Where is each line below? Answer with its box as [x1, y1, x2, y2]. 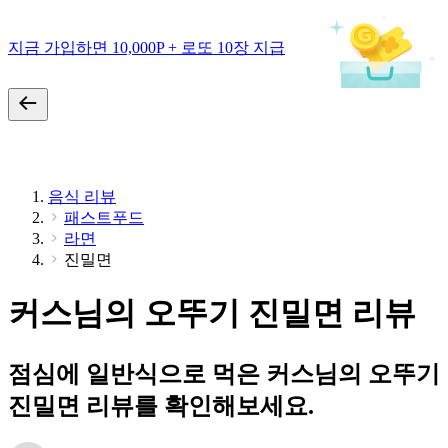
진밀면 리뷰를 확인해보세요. [8, 392, 314, 419]
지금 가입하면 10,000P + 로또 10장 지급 [8, 38, 285, 56]
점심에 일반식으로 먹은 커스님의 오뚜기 [8, 360, 440, 387]
